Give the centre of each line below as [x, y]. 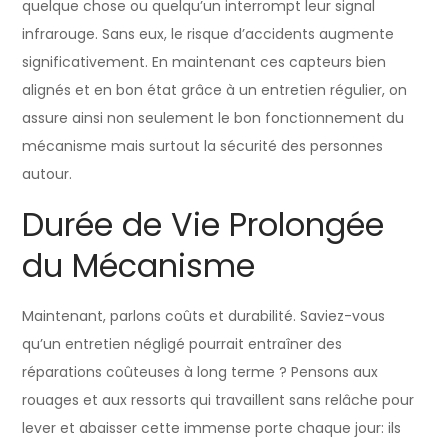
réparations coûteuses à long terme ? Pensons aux [200, 371]
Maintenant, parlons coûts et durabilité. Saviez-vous [204, 315]
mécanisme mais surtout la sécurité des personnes [203, 145]
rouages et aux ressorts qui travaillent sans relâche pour [218, 399]
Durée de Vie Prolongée [203, 224]
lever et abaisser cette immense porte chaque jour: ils [212, 427]
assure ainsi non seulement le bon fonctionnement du [213, 117]
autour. [47, 173]
